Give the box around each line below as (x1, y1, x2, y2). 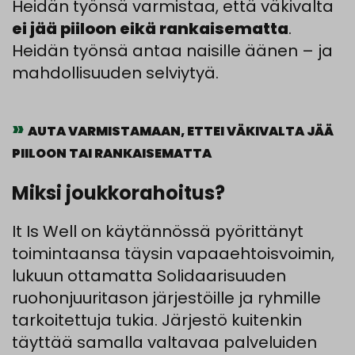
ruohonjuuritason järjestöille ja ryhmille (12, 287, 321, 310)
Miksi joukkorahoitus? (12, 180, 225, 207)
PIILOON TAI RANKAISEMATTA (12, 144, 212, 163)
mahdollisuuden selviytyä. (12, 62, 219, 85)
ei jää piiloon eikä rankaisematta (12, 17, 288, 40)
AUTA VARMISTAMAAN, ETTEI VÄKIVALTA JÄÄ (28, 122, 334, 141)
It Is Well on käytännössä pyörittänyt (12, 220, 303, 243)
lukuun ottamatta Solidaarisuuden (12, 265, 286, 288)
